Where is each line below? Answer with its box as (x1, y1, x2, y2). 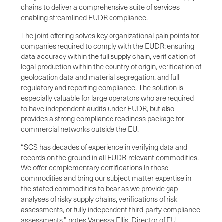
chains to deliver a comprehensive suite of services (21, 1, 180, 12)
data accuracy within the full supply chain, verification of (21, 51, 195, 61)
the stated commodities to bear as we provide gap (21, 183, 178, 193)
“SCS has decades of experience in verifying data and (21, 141, 187, 152)
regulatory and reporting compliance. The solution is (21, 82, 183, 92)
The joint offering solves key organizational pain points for (21, 30, 199, 40)
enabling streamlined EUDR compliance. (21, 12, 151, 22)
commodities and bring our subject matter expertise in (21, 172, 191, 183)
